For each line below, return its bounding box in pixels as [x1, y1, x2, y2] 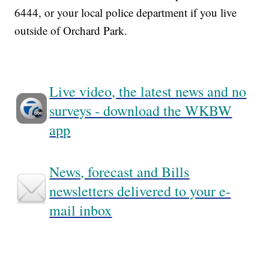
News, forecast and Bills [49, 162, 190, 182]
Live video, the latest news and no [49, 82, 247, 101]
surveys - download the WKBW [49, 101, 232, 121]
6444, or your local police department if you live [14, 5, 237, 20]
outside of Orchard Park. [14, 23, 128, 38]
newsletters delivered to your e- [49, 181, 231, 201]
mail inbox [49, 201, 112, 220]
